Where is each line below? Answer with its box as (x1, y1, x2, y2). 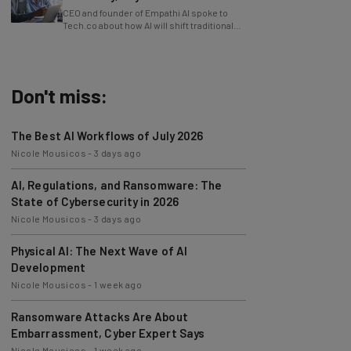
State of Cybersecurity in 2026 (10, 177, 179, 191)
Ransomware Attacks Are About (10, 292, 188, 306)
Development (10, 243, 86, 257)
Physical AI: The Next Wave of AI (10, 226, 188, 241)
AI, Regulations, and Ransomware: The (10, 161, 223, 175)
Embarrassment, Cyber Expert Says (10, 309, 205, 323)
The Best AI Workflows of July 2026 (10, 111, 204, 125)
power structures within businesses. (62, 15, 222, 26)
